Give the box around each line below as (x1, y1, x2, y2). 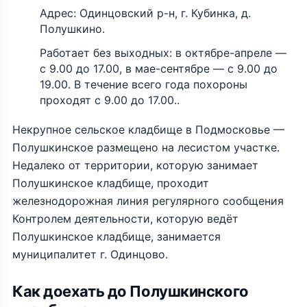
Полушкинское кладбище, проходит (12, 176, 209, 190)
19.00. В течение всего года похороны (40, 77, 247, 91)
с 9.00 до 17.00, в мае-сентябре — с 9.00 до (40, 62, 278, 75)
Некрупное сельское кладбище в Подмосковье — (12, 123, 284, 136)
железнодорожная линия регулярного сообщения (12, 194, 284, 208)
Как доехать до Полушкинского (12, 282, 249, 300)
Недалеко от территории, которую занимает (12, 158, 258, 172)
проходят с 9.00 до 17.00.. (40, 93, 180, 107)
